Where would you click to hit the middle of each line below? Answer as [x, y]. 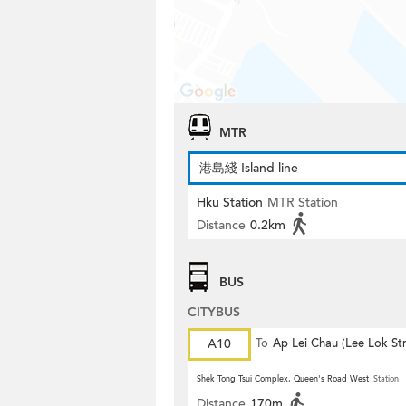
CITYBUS [214, 312]
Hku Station [230, 203]
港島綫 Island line [249, 168]
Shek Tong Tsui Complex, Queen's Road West [283, 379]
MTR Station [303, 203]
